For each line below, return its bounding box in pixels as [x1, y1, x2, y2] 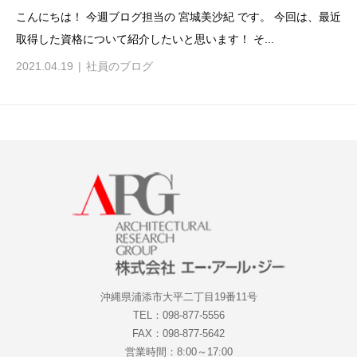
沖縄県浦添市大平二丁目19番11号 [100, 290, 257, 303]
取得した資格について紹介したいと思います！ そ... [16, 32, 274, 45]
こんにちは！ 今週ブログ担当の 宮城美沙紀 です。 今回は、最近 [16, 10, 341, 23]
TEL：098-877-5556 [132, 308, 225, 321]
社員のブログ [86, 60, 153, 73]
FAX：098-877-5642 [132, 327, 225, 339]
